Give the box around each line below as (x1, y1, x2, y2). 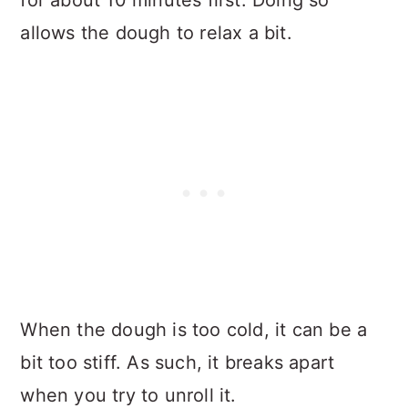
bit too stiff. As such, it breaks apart (20, 351, 335, 373)
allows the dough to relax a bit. (20, 21, 292, 44)
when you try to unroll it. (20, 383, 237, 406)
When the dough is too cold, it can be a (20, 318, 368, 341)
